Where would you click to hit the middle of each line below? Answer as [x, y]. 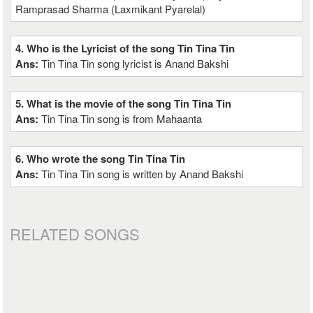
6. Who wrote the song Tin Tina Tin [101, 159]
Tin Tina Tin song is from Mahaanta [122, 118]
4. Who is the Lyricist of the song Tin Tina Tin [125, 48]
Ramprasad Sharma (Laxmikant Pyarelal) [111, 9]
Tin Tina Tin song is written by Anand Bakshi [143, 174]
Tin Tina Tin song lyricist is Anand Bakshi [135, 63]
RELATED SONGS [75, 234]
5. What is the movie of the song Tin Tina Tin [124, 103]
